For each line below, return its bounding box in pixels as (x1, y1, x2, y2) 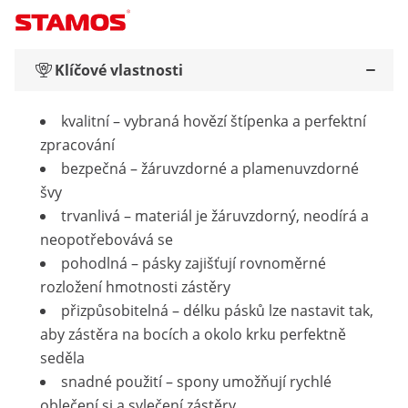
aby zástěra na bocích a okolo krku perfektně (40, 324, 346, 344)
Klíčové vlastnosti (55, 60, 183, 80)
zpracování (40, 135, 115, 155)
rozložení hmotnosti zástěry (40, 277, 230, 297)
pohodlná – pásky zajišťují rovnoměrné (61, 253, 326, 273)
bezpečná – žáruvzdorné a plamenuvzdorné (61, 158, 359, 178)
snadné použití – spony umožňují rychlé (61, 372, 331, 392)
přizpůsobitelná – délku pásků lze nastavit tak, (61, 301, 373, 321)
